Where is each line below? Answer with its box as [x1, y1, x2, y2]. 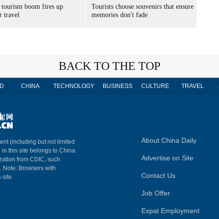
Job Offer [141, 189, 170, 197]
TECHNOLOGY [53, 83, 94, 89]
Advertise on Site [141, 154, 194, 162]
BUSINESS [102, 83, 132, 89]
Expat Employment [141, 207, 199, 215]
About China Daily [141, 136, 197, 144]
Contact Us [141, 172, 175, 179]
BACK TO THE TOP [59, 60, 160, 72]
